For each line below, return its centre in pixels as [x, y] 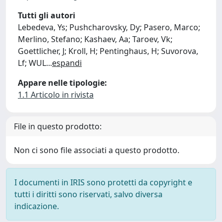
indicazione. [37, 206]
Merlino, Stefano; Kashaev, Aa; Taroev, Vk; [95, 39]
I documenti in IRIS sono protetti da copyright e [103, 182]
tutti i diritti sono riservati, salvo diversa [88, 194]
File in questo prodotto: [58, 126]
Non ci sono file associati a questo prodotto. [97, 150]
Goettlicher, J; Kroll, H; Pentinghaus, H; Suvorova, [108, 51]
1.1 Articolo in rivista [56, 95]
